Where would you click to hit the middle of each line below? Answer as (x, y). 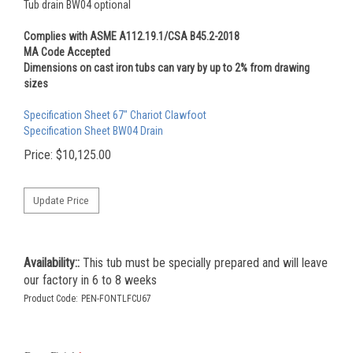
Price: (38, 154)
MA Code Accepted (67, 52)
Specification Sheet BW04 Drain (93, 130)
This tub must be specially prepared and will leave (204, 265)
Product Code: (51, 301)
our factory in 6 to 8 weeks (90, 282)
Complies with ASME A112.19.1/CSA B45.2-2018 (132, 36)
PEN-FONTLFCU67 (116, 301)
